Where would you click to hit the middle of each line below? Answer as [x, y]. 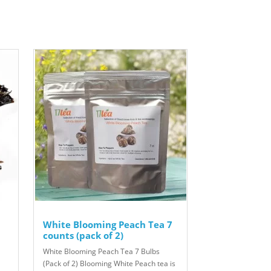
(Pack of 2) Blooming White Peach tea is [109, 264]
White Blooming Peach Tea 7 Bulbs [101, 252]
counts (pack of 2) [83, 236]
